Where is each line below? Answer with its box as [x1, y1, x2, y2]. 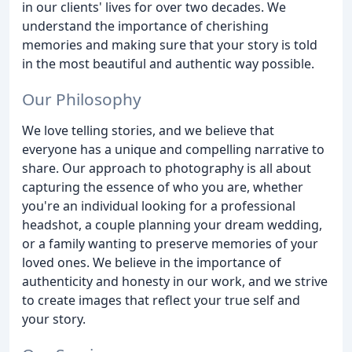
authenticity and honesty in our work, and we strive [22, 272, 328, 290]
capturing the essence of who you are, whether [22, 178, 303, 196]
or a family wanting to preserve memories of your [22, 234, 318, 252]
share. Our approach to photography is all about [22, 159, 311, 177]
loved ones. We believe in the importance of [22, 253, 281, 271]
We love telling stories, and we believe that [22, 121, 274, 139]
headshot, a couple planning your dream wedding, [22, 215, 322, 233]
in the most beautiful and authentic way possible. [22, 55, 314, 72]
